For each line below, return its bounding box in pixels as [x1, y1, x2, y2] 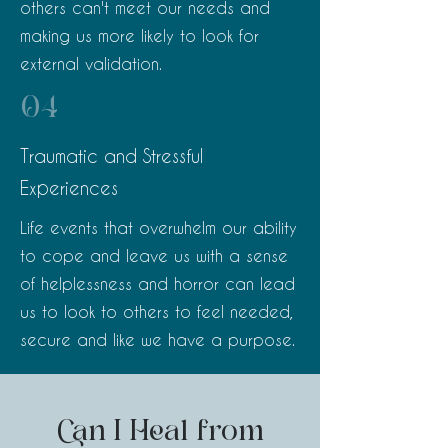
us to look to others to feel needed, [20, 302, 293, 321]
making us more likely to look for [20, 26, 259, 45]
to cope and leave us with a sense [20, 246, 288, 265]
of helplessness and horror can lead [20, 274, 295, 293]
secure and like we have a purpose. [20, 330, 295, 349]
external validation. [20, 54, 162, 73]
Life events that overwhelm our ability [20, 218, 297, 237]
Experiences [20, 177, 118, 198]
